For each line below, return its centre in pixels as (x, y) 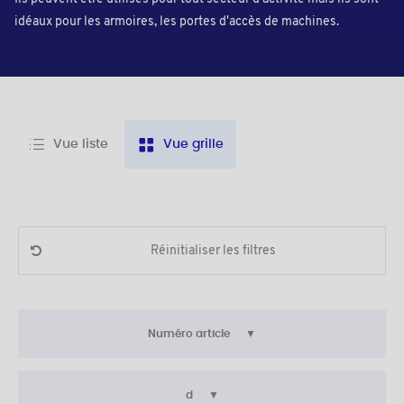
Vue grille (193, 145)
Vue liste (81, 145)
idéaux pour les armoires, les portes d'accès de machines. (177, 23)
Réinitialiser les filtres (213, 251)
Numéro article (190, 334)
